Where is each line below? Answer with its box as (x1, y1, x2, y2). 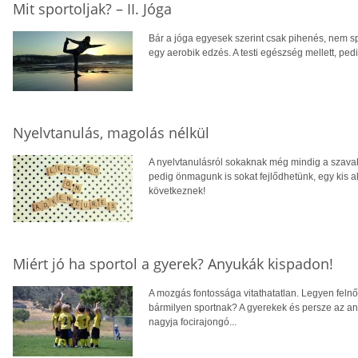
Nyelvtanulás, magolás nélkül (13, 123, 209, 143)
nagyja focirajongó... (149, 316, 237, 328)
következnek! (149, 185, 205, 197)
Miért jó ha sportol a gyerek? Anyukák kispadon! (13, 254, 333, 274)
